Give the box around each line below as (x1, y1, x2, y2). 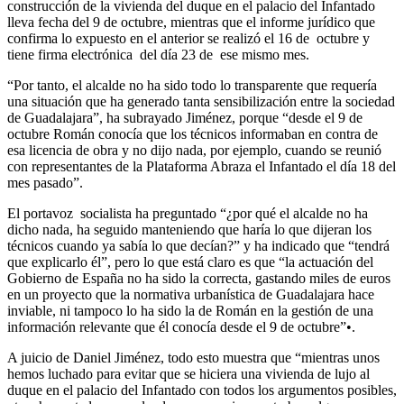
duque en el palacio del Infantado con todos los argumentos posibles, (7, 381, 397, 398)
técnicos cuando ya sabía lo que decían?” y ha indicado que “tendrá (7, 237, 390, 253)
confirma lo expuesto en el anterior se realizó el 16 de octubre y (7, 30, 370, 46)
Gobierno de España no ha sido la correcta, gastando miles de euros (7, 270, 390, 286)
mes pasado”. (7, 174, 83, 190)
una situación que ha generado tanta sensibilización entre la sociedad (7, 93, 395, 109)
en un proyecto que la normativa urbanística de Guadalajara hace (7, 286, 374, 302)
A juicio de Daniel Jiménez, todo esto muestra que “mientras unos (7, 349, 380, 365)
